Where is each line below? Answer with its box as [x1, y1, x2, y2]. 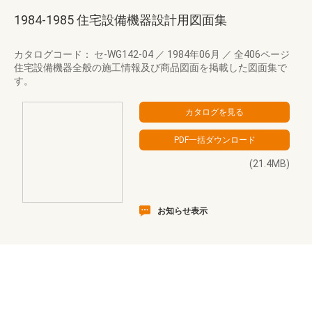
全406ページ [232, 49, 290, 60]
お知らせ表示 [157, 206, 208, 216]
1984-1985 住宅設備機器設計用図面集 [14, 13, 227, 27]
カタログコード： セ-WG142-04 [14, 49, 155, 60]
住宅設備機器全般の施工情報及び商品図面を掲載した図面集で [14, 62, 287, 73]
